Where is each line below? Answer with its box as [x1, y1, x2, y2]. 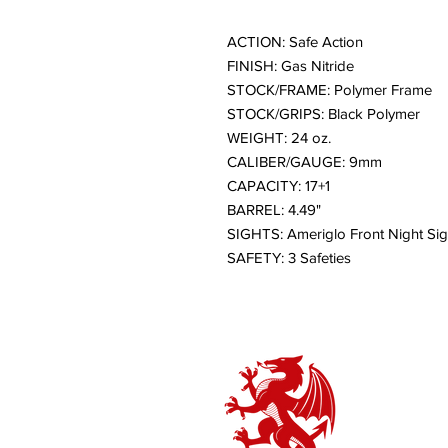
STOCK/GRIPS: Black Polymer [227, 105, 420, 122]
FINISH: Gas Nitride [227, 57, 354, 74]
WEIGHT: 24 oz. [227, 129, 331, 146]
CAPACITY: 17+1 [227, 177, 330, 194]
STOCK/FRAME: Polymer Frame [227, 81, 432, 98]
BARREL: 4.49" [227, 201, 321, 218]
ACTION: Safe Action [227, 33, 363, 50]
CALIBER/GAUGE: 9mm [227, 153, 382, 170]
